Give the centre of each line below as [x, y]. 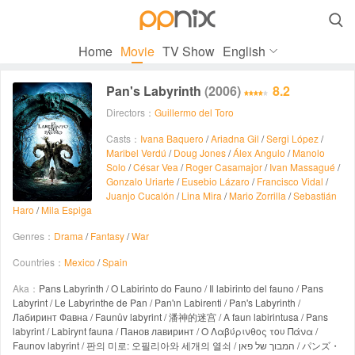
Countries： [38, 262]
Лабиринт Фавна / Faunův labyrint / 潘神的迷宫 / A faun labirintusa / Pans [170, 317]
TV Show [188, 51]
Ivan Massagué [302, 167]
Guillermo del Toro [194, 112]
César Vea [156, 167]
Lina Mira [202, 195]
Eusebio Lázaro [216, 181]
